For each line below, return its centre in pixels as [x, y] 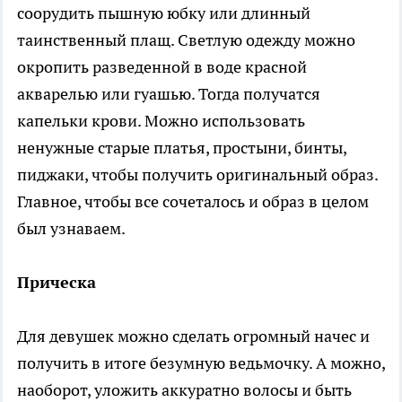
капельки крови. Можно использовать [161, 121]
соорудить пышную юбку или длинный [164, 13]
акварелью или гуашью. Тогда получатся [169, 94]
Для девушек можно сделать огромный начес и [193, 336]
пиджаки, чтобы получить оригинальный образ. [197, 175]
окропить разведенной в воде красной [162, 67]
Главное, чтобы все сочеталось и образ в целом [193, 202]
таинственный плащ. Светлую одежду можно [186, 40]
